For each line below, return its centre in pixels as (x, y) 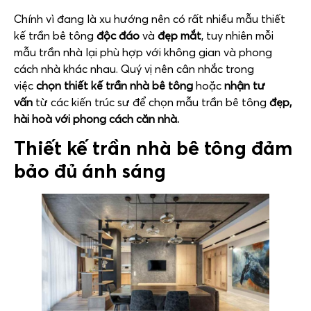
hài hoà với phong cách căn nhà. (96, 118)
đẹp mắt (179, 35)
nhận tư (243, 85)
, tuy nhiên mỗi (237, 35)
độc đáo (118, 35)
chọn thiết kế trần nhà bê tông (115, 85)
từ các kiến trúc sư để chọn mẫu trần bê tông (151, 102)
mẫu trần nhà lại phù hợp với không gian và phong (143, 52)
